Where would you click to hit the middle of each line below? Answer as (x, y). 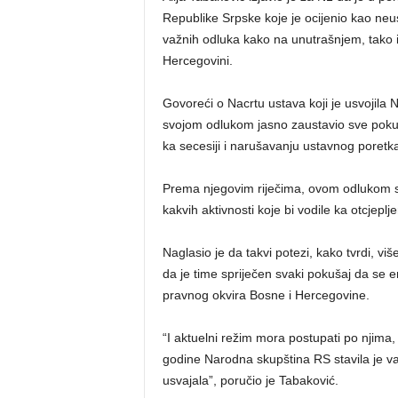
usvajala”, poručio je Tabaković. (250, 380)
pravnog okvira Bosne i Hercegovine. (266, 295)
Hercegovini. (197, 60)
